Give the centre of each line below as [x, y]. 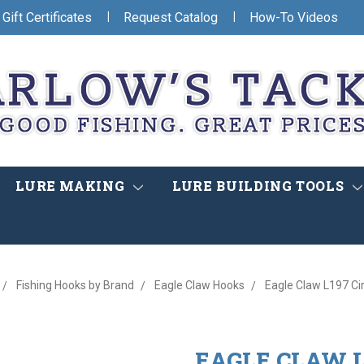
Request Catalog [171, 17]
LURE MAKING [72, 186]
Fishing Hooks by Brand [75, 286]
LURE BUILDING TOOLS [260, 186]
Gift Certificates [47, 17]
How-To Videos [294, 17]
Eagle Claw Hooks [199, 286]
